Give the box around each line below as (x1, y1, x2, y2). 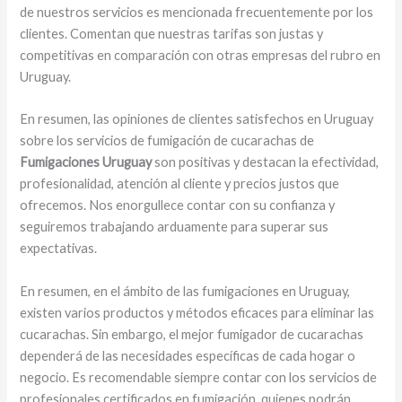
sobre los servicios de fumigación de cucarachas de (20, 133, 315, 149)
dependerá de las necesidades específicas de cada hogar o (20, 347, 356, 363)
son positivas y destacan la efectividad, (152, 154, 380, 170)
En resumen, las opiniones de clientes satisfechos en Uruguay (20, 111, 374, 127)
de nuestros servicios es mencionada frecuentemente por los (20, 4, 374, 20)
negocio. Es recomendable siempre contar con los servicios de (20, 369, 378, 385)
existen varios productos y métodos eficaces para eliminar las (20, 304, 375, 320)
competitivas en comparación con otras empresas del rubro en (20, 47, 381, 63)
